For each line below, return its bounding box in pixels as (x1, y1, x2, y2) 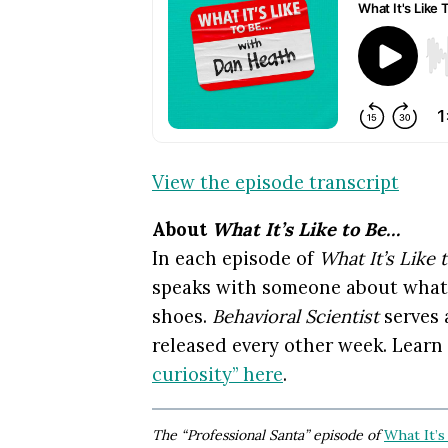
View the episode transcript (152, 169, 399, 194)
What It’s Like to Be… (212, 217, 400, 242)
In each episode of (152, 246, 319, 271)
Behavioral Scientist (212, 304, 379, 329)
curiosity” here (152, 362, 283, 387)
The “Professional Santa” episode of (152, 425, 380, 444)
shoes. (152, 304, 212, 329)
